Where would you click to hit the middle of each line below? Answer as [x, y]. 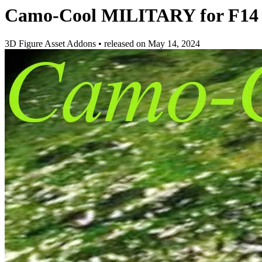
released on [126, 44]
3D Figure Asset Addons [51, 44]
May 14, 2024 [174, 44]
